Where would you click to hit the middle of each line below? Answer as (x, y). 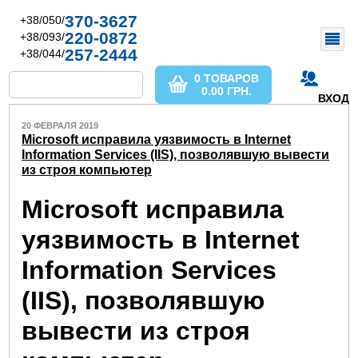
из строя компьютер (87, 170)
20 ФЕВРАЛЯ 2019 (60, 125)
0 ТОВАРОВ (227, 78)
